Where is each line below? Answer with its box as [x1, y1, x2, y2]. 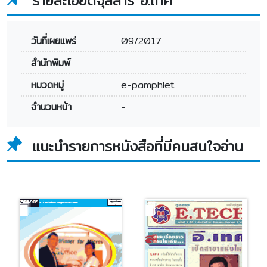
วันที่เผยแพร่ [31, 33, 76, 48]
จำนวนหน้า [31, 99, 72, 114]
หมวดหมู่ [31, 77, 64, 92]
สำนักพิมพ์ [31, 55, 70, 70]
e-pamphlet [120, 77, 175, 92]
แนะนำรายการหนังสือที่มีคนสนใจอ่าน [32, 135, 243, 157]
